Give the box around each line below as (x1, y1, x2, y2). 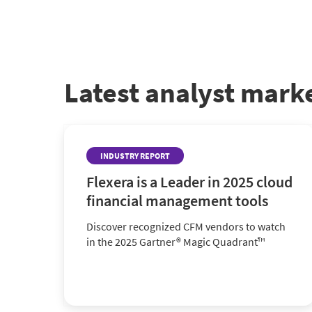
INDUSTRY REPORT (100, 150, 170, 161)
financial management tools (86, 191, 268, 210)
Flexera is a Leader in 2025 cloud (86, 172, 292, 192)
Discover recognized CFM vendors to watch (86, 219, 286, 233)
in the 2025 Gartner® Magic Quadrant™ (86, 235, 265, 249)
